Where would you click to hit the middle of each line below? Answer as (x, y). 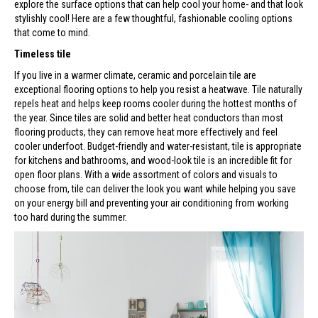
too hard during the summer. (71, 217)
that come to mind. (52, 33)
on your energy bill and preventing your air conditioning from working (152, 203)
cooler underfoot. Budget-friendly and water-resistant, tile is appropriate (158, 146)
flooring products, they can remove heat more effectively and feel (146, 132)
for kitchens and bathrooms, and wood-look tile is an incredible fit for (153, 160)
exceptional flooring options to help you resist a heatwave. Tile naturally (158, 89)
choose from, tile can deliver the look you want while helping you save (155, 189)
